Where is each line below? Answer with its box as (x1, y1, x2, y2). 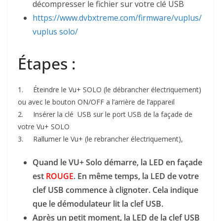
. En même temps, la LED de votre (74, 171, 199, 182)
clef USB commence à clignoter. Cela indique (33, 184, 198, 196)
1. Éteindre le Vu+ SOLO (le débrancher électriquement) (18, 85, 201, 95)
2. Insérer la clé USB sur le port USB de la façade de (18, 110, 192, 119)
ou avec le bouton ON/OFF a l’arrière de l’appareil (18, 97, 175, 107)
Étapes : (18, 53, 76, 74)
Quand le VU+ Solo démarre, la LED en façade (33, 157, 202, 168)
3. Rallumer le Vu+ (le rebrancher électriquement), (18, 134, 183, 144)
